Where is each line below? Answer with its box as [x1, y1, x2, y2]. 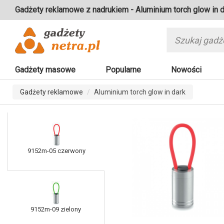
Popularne [105, 65, 141, 75]
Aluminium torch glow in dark [94, 88, 185, 96]
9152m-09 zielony [30, 205, 81, 213]
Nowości [171, 65, 201, 75]
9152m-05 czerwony [27, 147, 85, 155]
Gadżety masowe [15, 65, 75, 75]
